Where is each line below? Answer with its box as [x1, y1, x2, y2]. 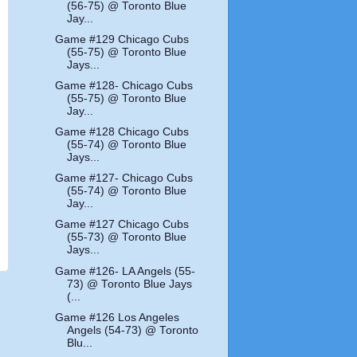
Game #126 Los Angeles [55, 311, 180, 324]
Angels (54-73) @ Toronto [67, 324, 199, 336]
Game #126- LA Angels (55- [55, 265, 196, 277]
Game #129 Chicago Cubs [55, 33, 190, 45]
